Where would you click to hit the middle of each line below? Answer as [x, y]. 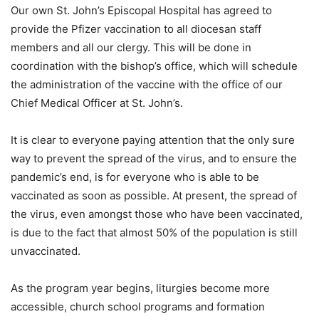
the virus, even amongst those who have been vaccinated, [157, 214]
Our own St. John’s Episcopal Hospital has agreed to [141, 11]
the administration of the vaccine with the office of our [147, 85]
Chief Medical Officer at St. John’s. [97, 103]
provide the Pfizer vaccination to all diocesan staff [136, 29]
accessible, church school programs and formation [138, 307]
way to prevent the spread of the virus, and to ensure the [154, 159]
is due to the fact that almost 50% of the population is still [154, 233]
